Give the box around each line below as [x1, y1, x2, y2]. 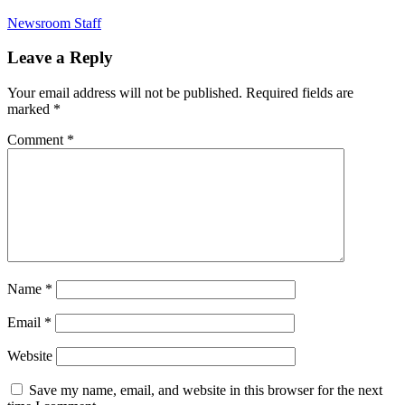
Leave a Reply [7, 48, 113, 68]
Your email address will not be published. [7, 85, 242, 101]
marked [7, 101, 53, 118]
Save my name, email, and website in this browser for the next [29, 382, 382, 399]
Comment [7, 132, 67, 148]
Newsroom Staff [7, 14, 101, 31]
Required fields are [246, 85, 353, 101]
